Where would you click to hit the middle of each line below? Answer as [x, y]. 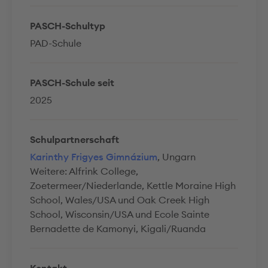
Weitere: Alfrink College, [84, 171]
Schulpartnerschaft [74, 139]
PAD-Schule [56, 43]
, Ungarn [176, 157]
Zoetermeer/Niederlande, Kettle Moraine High [133, 185]
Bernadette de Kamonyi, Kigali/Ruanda [118, 229]
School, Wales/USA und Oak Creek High [120, 200]
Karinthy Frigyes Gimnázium [94, 157]
